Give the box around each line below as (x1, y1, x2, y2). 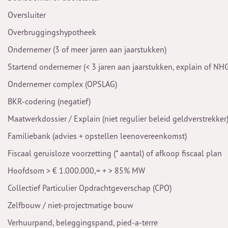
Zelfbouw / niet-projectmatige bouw (8, 200, 133, 210)
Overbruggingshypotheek (8, 27, 96, 37)
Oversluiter (8, 10, 46, 20)
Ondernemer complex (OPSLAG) (8, 79, 117, 89)
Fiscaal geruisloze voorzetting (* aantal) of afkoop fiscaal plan (8, 148, 222, 158)
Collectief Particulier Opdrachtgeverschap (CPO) (8, 183, 172, 193)
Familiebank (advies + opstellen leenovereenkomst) (8, 131, 187, 141)
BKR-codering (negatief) (8, 96, 91, 106)
